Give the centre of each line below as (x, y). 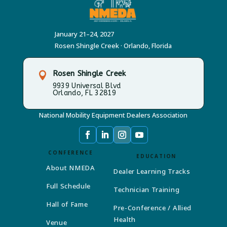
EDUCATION (156, 156)
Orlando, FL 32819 (84, 93)
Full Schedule (69, 186)
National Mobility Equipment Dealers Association (113, 115)
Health (125, 219)
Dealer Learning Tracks (152, 171)
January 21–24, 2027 (85, 34)
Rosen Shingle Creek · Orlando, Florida (113, 46)
